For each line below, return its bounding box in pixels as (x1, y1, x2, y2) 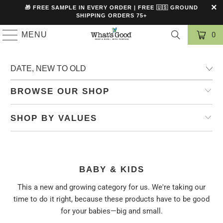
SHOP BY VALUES (10, 113, 98, 122)
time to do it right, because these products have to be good (13, 195, 210, 204)
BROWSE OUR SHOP (10, 87, 110, 96)
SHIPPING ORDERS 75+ (76, 12, 147, 18)
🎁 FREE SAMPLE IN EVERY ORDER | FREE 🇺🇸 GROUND (25, 4, 198, 10)
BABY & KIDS (79, 164, 144, 174)
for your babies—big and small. (60, 207, 163, 216)
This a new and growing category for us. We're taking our (17, 183, 206, 192)
